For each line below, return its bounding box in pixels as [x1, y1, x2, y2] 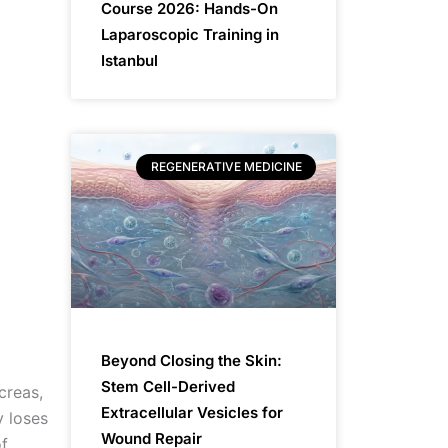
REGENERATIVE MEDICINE [150, 158, 302, 174]
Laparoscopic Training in [101, 24, 279, 44]
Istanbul [101, 50, 158, 70]
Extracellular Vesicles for [101, 403, 283, 423]
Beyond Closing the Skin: [101, 351, 282, 371]
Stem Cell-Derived [101, 377, 235, 397]
